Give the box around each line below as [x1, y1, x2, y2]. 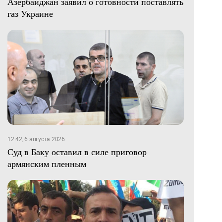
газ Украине [7, 7, 53, 20]
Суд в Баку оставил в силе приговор [7, 146, 147, 158]
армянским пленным [7, 158, 86, 170]
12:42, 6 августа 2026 [7, 136, 65, 143]
